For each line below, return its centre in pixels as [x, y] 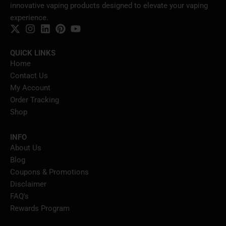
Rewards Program [40, 208]
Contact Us [29, 76]
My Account [30, 88]
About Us [26, 148]
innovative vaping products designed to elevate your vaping [109, 6]
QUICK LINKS [33, 53]
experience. [29, 18]
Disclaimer [28, 184]
